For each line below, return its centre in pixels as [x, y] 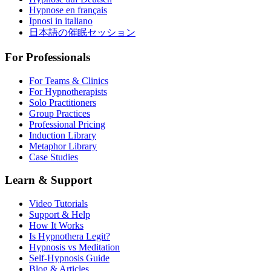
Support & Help [60, 215]
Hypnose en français [68, 10]
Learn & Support [48, 180]
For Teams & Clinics [69, 80]
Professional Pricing [67, 124]
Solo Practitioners [63, 102]
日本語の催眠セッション [82, 33]
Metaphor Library [63, 146]
